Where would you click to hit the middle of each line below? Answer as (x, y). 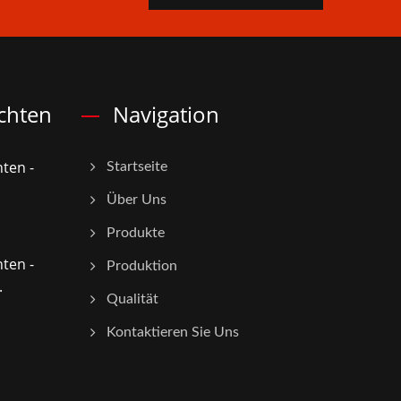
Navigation (166, 115)
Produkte (136, 233)
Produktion (142, 266)
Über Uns (137, 200)
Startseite (137, 167)
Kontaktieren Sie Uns (173, 333)
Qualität (132, 299)
